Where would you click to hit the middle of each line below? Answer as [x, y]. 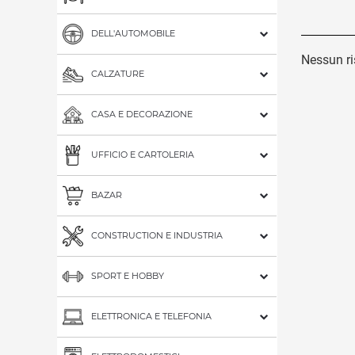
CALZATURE [118, 73]
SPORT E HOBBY [128, 275]
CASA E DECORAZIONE [142, 114]
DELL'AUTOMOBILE [133, 33]
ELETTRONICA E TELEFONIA [151, 316]
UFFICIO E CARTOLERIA [143, 154]
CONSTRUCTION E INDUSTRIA [157, 235]
